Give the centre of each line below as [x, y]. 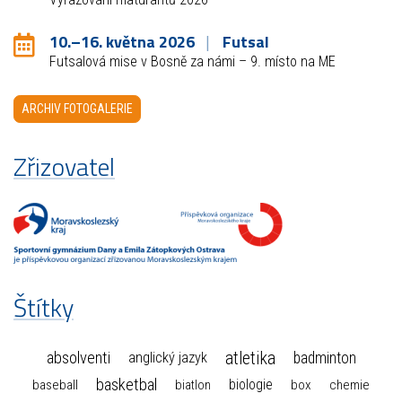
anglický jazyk [167, 358]
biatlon [193, 385]
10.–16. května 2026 [122, 42]
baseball [55, 385]
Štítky [44, 307]
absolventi [78, 358]
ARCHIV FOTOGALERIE [77, 108]
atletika [250, 358]
